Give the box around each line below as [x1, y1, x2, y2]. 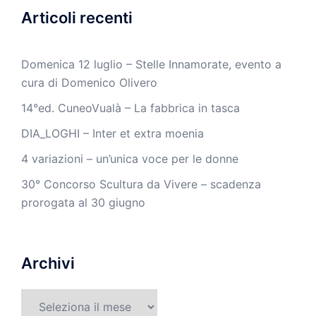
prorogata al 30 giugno [21, 195, 145, 209]
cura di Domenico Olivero [21, 75, 157, 90]
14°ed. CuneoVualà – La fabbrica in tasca [21, 100, 240, 115]
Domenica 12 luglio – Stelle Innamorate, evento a [21, 56, 281, 71]
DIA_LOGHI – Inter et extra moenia [21, 126, 204, 140]
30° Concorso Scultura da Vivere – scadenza [21, 176, 261, 191]
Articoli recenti [21, 8, 133, 27]
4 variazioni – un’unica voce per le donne [21, 151, 238, 166]
